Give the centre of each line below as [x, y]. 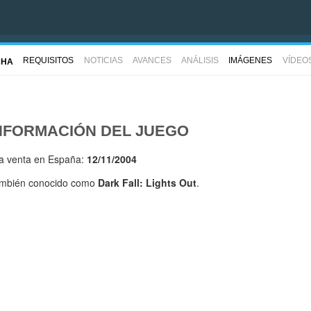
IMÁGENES [251, 60]
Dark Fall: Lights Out [147, 183]
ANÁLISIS [200, 60]
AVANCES [152, 60]
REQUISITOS [49, 60]
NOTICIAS [103, 60]
